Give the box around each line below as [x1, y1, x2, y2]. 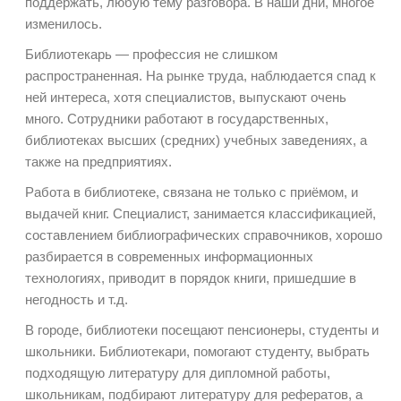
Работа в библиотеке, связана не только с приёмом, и [25, 184, 358, 200]
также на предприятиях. [25, 154, 172, 170]
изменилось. [25, 16, 102, 32]
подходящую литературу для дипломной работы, [25, 365, 330, 381]
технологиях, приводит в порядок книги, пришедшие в [25, 270, 356, 286]
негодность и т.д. [25, 292, 128, 308]
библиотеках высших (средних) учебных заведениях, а [25, 132, 367, 149]
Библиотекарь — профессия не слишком [25, 47, 277, 63]
